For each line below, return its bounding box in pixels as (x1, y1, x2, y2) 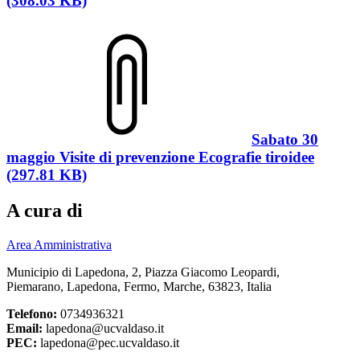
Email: (6, 321, 43, 336)
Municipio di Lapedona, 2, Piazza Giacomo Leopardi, (6, 265, 280, 280)
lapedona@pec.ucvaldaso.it (37, 336, 179, 350)
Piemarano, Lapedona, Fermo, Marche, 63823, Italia (6, 280, 272, 294)
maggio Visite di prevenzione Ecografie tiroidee (6, 149, 314, 166)
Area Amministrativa (6, 238, 112, 252)
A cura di (6, 200, 83, 222)
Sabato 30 (252, 131, 318, 149)
